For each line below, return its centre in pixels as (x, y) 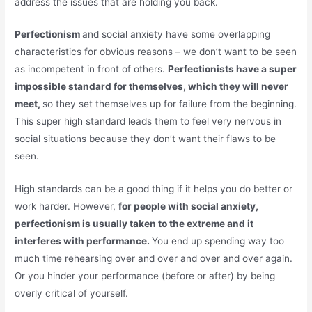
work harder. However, (67, 206)
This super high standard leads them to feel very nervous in (148, 122)
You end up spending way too (218, 241)
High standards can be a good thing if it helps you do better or (154, 189)
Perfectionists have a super (233, 69)
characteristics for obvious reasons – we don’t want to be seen (156, 52)
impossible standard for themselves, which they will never (152, 87)
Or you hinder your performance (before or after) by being (145, 276)
